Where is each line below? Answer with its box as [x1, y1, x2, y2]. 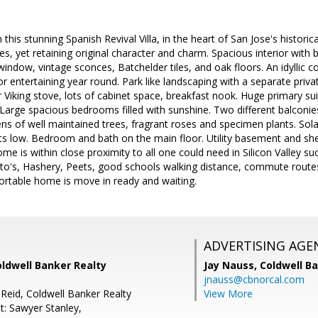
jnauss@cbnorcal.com [204, 273, 305, 286]
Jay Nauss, [204, 258, 260, 272]
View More [204, 287, 253, 300]
